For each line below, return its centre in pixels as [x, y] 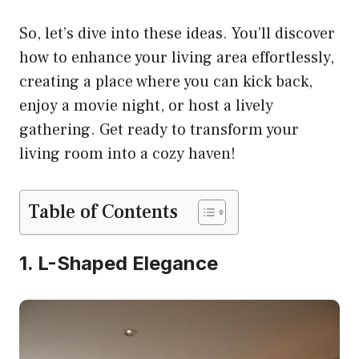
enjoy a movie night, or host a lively [146, 105]
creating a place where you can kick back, [166, 81]
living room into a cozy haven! [127, 153]
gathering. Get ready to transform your [159, 129]
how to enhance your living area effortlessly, [177, 57]
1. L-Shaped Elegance [119, 263]
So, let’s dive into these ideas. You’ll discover [177, 33]
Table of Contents [103, 212]
